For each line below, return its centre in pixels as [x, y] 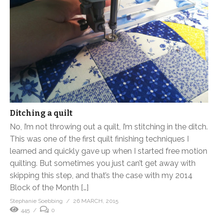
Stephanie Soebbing [36, 201]
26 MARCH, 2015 [96, 201]
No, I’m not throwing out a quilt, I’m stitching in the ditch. [109, 127]
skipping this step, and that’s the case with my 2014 [101, 175]
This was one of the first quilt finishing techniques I [99, 139]
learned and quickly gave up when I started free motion [109, 151]
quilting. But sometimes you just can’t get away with [103, 163]
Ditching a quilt [41, 113]
